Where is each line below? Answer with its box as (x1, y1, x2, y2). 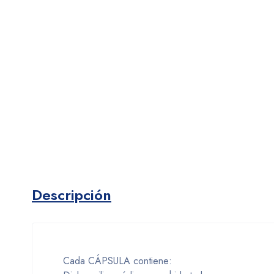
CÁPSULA (85, 254, 133, 268)
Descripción (32, 184, 111, 206)
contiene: (133, 254, 172, 268)
